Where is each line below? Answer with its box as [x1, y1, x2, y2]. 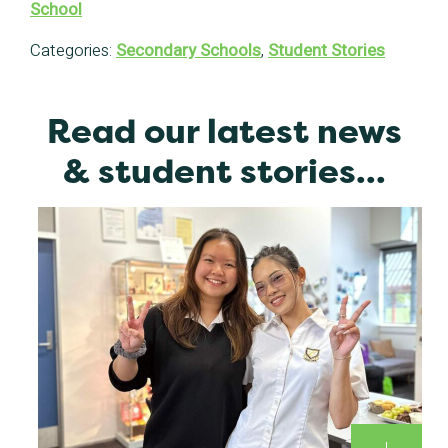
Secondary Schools [116, 38, 261, 64]
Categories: [30, 38, 116, 64]
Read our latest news [46, 108, 402, 155]
